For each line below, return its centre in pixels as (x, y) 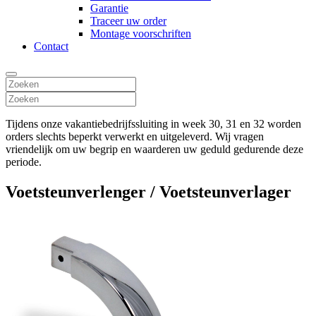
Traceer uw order (128, 20)
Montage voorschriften (141, 33)
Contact (51, 46)
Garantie (109, 8)
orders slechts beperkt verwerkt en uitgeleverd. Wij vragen (135, 136)
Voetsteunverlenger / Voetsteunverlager (148, 192)
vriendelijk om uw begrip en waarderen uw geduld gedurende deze (154, 149)
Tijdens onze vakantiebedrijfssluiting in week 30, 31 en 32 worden (153, 123)
